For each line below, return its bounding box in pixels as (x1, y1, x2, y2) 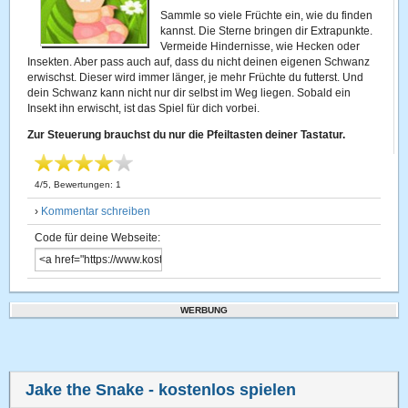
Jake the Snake (25, 381, 145, 399)
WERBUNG (180, 305, 228, 315)
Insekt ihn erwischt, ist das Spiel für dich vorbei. (27, 102, 260, 115)
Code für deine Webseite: (35, 231, 161, 244)
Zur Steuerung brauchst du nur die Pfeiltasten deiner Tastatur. (27, 128, 346, 141)
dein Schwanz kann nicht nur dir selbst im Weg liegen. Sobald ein (27, 87, 352, 99)
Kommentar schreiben (41, 205, 151, 218)
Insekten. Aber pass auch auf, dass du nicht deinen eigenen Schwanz (27, 56, 371, 68)
